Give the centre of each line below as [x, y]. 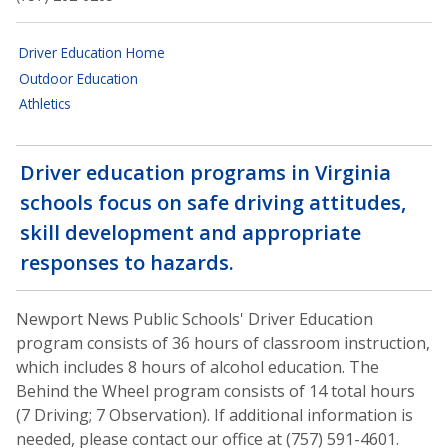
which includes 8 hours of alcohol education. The [197, 366]
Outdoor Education [79, 78]
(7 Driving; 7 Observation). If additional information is [214, 414]
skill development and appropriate [190, 232]
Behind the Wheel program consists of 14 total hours [215, 390]
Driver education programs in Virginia [205, 172]
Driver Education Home [92, 52]
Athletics [45, 104]
